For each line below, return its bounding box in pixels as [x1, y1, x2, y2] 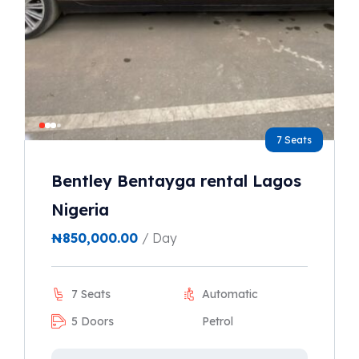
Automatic [202, 287, 258, 302]
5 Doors [71, 314, 114, 329]
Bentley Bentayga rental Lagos [51, 171, 301, 192]
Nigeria [51, 200, 109, 220]
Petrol [202, 314, 233, 329]
